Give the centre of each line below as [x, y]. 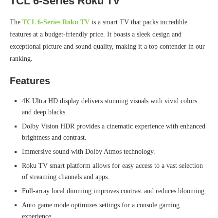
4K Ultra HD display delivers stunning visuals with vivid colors [109, 101]
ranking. [21, 59]
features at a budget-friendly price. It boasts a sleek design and [96, 35]
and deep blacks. [45, 112]
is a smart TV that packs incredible [138, 22]
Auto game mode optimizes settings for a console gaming [101, 205]
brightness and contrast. [54, 138]
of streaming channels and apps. [66, 177]
